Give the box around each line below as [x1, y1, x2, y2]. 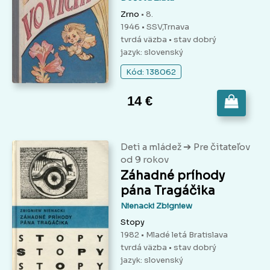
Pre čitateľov [193, 141, 250, 153]
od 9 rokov [121, 154, 169, 166]
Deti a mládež [121, 141, 183, 153]
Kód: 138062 [126, 67, 176, 78]
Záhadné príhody [121, 168, 225, 184]
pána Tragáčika [121, 183, 215, 199]
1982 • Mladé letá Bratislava [121, 230, 228, 240]
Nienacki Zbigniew [121, 201, 192, 212]
